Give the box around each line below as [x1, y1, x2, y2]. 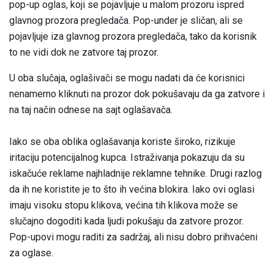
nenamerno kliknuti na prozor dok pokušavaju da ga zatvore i [9, 87, 265, 100]
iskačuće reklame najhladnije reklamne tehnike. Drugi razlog [9, 167, 262, 179]
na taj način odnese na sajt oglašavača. [9, 103, 172, 116]
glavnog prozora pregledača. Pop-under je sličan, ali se [9, 14, 243, 26]
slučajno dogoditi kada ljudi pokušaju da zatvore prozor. [9, 215, 243, 227]
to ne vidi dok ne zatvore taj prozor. [9, 46, 158, 58]
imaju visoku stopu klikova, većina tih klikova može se [9, 199, 238, 211]
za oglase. [9, 246, 53, 259]
